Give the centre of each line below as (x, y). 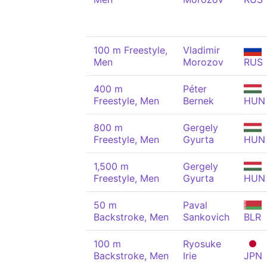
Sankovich (206, 217)
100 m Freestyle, (131, 50)
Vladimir (201, 50)
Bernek (198, 101)
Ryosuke (202, 244)
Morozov (203, 62)
